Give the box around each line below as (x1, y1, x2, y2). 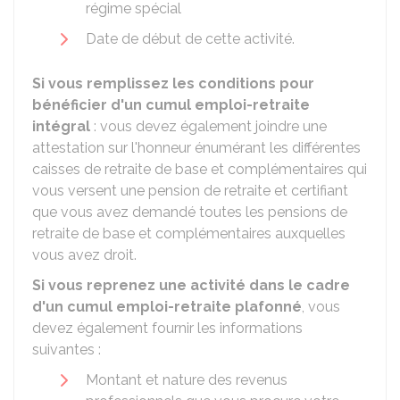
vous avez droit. (32, 246, 137, 263)
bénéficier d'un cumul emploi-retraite (32, 96, 310, 113)
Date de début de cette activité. (86, 30, 295, 47)
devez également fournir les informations (32, 320, 303, 337)
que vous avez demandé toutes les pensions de (32, 204, 347, 221)
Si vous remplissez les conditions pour (32, 75, 314, 92)
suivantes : (32, 341, 101, 358)
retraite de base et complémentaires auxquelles (32, 225, 346, 242)
